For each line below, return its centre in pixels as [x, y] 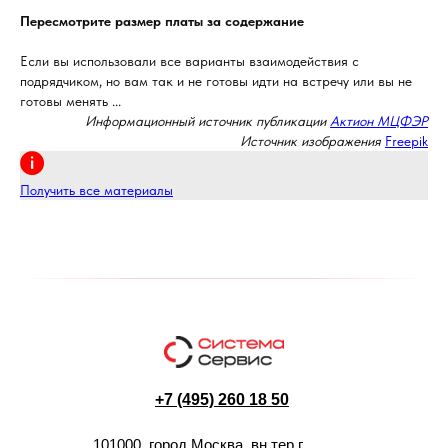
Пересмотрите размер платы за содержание [162, 21]
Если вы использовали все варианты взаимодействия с [189, 61]
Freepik [406, 141]
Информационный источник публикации [207, 121]
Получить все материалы [96, 190]
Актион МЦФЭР [379, 121]
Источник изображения [310, 141]
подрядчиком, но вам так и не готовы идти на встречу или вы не [216, 81]
